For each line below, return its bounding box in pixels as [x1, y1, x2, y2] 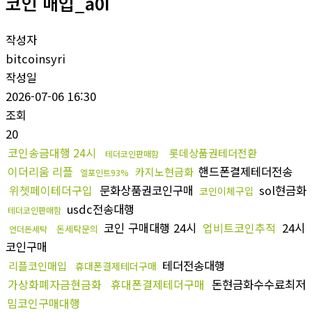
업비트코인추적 [203, 219, 276, 236]
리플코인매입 [8, 258, 67, 273]
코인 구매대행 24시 [100, 219, 200, 236]
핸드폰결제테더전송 [195, 162, 292, 180]
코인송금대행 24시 [8, 143, 96, 161]
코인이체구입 [199, 183, 253, 198]
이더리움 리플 [8, 162, 76, 180]
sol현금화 [256, 181, 306, 198]
